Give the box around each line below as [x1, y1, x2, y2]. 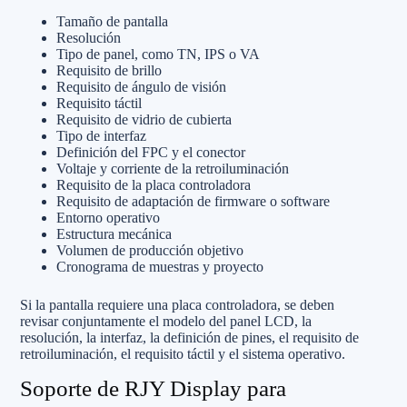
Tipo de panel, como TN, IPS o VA [56, 46, 260, 62]
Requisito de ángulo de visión [56, 79, 226, 94]
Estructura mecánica [56, 226, 172, 242]
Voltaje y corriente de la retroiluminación [56, 161, 289, 176]
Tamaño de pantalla [56, 14, 168, 29]
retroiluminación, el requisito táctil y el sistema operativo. [20, 346, 345, 362]
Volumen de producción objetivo [56, 243, 243, 258]
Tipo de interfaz [56, 128, 146, 144]
